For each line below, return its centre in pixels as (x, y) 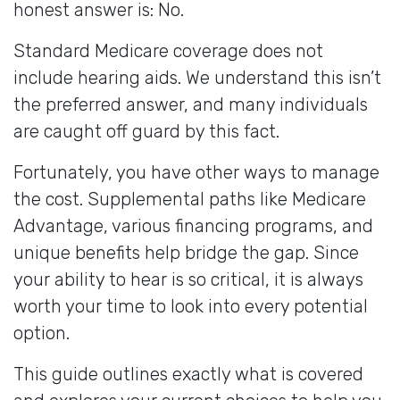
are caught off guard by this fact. (146, 131)
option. (42, 333)
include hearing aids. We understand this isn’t (197, 77)
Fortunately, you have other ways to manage (196, 172)
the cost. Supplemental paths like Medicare (190, 199)
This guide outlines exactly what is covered (188, 374)
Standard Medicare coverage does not (168, 50)
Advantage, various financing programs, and (193, 225)
